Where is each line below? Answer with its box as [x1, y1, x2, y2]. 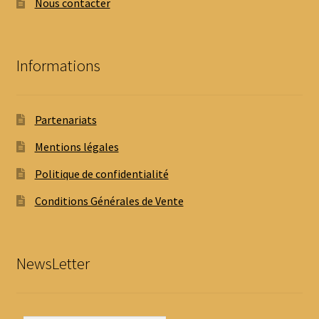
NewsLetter [16, 253, 90, 273]
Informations [16, 56, 100, 76]
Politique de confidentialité [34, 166, 169, 181]
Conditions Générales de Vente [34, 193, 184, 208]
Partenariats [34, 112, 97, 127]
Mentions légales [34, 139, 119, 154]
